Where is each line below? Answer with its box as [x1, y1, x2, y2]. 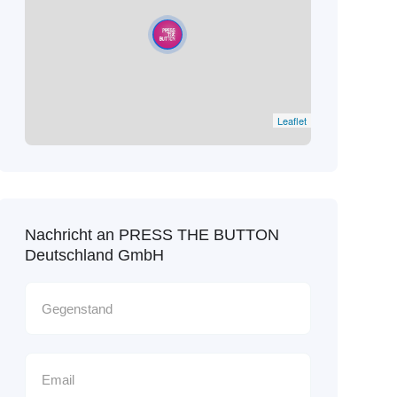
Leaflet [276, 113, 307, 128]
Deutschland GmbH [24, 246, 164, 264]
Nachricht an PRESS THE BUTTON [24, 226, 279, 244]
